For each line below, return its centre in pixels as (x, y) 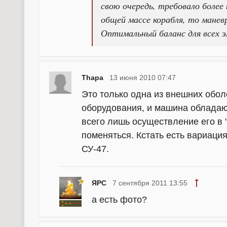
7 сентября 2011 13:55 (150, 183)
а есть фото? (119, 200)
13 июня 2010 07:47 (143, 78)
